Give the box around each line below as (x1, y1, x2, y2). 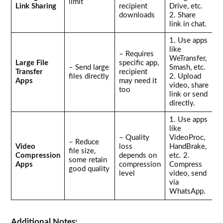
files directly (69, 72, 110, 80)
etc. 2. (169, 151, 190, 159)
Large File (15, 59, 49, 67)
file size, (69, 147, 96, 155)
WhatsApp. (169, 187, 206, 195)
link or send (169, 90, 208, 98)
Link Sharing (15, 2, 57, 10)
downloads (119, 11, 155, 19)
